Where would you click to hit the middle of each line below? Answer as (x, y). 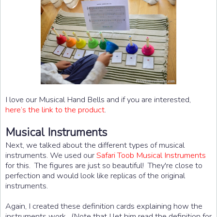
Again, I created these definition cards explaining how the (104, 206)
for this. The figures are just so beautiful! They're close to (104, 165)
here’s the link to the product (55, 109)
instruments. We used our (51, 155)
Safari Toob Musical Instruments (151, 155)
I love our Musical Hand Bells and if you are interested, (98, 99)
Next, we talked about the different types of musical (95, 145)
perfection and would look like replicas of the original (95, 175)
